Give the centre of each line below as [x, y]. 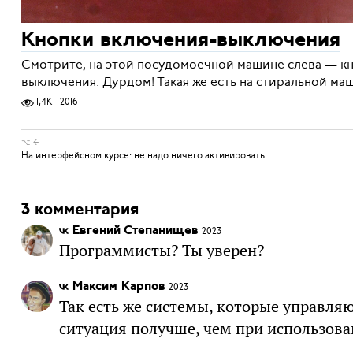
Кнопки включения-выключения [180, 40]
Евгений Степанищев [135, 230]
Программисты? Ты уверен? [161, 250]
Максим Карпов [119, 286]
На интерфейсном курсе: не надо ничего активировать [143, 155]
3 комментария [80, 210]
